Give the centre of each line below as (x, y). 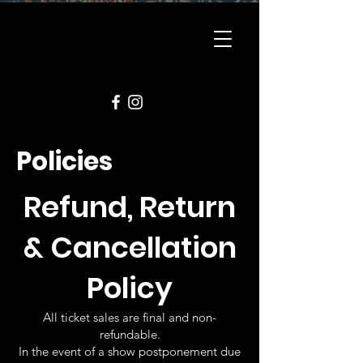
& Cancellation (130, 248)
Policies (64, 161)
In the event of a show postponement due (130, 351)
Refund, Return (130, 207)
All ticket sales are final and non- (130, 317)
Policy (130, 288)
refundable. (130, 334)
